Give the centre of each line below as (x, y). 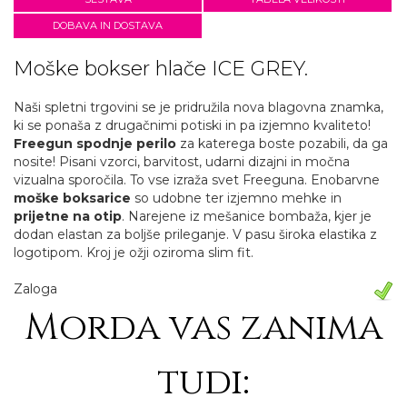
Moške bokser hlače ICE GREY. (161, 69)
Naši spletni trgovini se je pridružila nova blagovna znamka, (199, 108)
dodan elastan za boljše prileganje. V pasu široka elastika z (195, 235)
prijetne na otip (68, 217)
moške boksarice (72, 199)
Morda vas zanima (203, 328)
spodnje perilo (126, 144)
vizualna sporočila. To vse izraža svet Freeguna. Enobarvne (197, 180)
